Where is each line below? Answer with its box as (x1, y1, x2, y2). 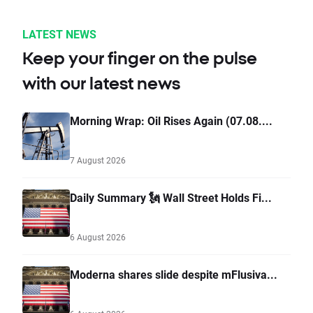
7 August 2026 (70, 154, 126, 166)
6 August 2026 (70, 231, 126, 243)
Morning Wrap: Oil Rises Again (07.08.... (70, 113, 272, 129)
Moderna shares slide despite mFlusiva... (70, 267, 277, 282)
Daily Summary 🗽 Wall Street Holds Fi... (70, 190, 272, 205)
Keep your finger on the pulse (22, 48, 257, 68)
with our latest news (22, 73, 180, 94)
